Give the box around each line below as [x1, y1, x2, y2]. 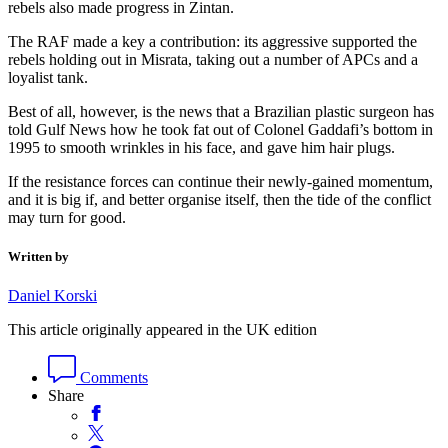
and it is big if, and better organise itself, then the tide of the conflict [8, 191, 431, 209]
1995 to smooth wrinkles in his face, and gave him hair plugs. [8, 139, 399, 157]
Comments [76, 369, 148, 387]
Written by [8, 249, 69, 265]
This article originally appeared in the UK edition [8, 321, 317, 339]
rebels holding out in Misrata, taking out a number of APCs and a [8, 51, 418, 69]
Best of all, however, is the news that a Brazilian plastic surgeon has [8, 103, 434, 121]
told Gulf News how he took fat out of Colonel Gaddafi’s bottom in [8, 121, 433, 139]
